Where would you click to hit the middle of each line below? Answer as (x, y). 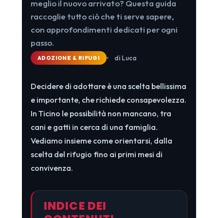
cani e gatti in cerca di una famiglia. (94, 127)
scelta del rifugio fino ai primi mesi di (96, 154)
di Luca (126, 58)
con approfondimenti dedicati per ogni (104, 29)
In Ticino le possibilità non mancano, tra (101, 113)
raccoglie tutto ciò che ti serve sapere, (102, 16)
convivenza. (52, 168)
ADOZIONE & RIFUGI (69, 58)
